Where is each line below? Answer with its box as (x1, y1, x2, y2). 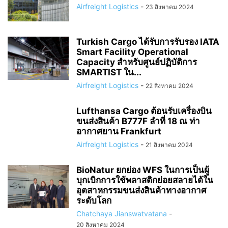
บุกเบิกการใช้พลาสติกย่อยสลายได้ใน (76, 175, 213, 185)
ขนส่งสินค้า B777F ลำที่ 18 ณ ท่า (76, 116, 200, 126)
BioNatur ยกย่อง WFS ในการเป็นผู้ (76, 165, 209, 175)
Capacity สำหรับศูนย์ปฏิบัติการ (76, 57, 197, 67)
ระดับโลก (76, 195, 111, 206)
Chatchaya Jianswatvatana (76, 209, 167, 218)
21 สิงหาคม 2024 (146, 141, 193, 149)
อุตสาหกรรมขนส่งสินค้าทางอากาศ (76, 185, 207, 195)
